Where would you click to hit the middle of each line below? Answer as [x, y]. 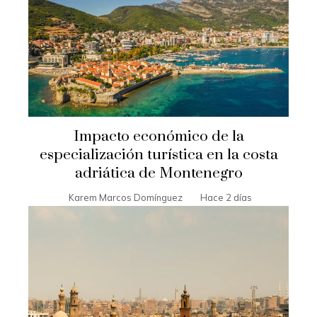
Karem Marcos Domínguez [126, 198]
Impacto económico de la [158, 137]
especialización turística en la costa [158, 155]
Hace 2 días [226, 198]
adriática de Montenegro [158, 174]
